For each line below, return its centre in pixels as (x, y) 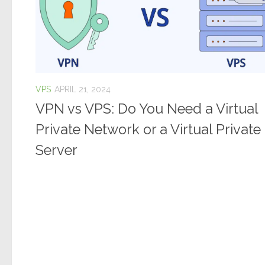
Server (56, 151)
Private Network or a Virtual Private (148, 130)
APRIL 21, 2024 (83, 89)
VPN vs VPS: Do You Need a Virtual (147, 109)
